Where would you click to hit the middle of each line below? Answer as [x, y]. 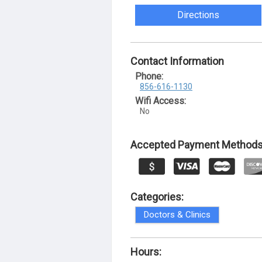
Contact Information [177, 61]
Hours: [146, 251]
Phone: [149, 76]
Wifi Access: [161, 101]
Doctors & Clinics [177, 214]
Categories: [157, 196]
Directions [199, 15]
